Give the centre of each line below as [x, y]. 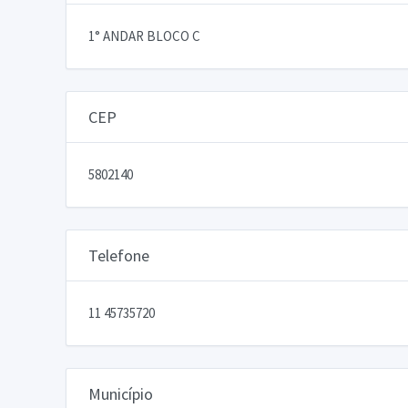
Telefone [119, 255]
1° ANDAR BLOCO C [144, 36]
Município [121, 393]
